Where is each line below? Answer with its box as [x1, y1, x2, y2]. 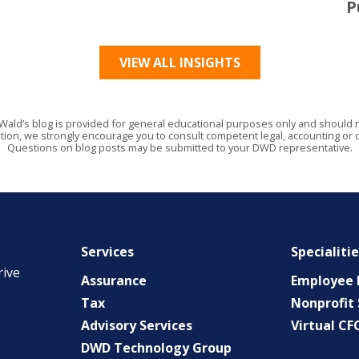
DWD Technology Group [80, 339, 232, 357]
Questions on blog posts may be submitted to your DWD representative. [6, 140, 353, 155]
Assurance [80, 272, 147, 290]
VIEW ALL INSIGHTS [119, 54, 240, 72]
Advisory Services [80, 317, 192, 335]
